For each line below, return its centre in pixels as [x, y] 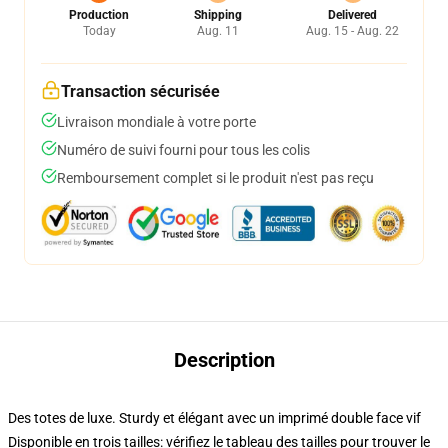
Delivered [352, 15]
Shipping [217, 15]
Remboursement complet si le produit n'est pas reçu [215, 178]
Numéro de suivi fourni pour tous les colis [183, 150]
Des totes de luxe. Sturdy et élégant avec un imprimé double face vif [214, 418]
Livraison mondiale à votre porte [156, 122]
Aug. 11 [217, 31]
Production [99, 15]
